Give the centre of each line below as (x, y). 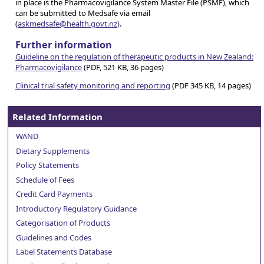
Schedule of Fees (45, 179)
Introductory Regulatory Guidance (76, 208)
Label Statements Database (64, 252)
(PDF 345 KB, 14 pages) (211, 85)
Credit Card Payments (54, 194)
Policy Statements (47, 165)
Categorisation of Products (63, 223)
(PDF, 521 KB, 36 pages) (123, 67)
